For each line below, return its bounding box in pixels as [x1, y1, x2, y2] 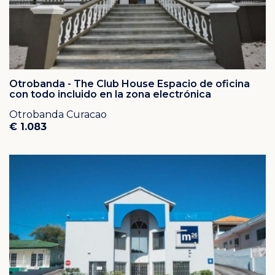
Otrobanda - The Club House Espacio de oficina [9, 77, 250, 90]
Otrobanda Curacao [9, 108, 107, 120]
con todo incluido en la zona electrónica [9, 88, 211, 100]
